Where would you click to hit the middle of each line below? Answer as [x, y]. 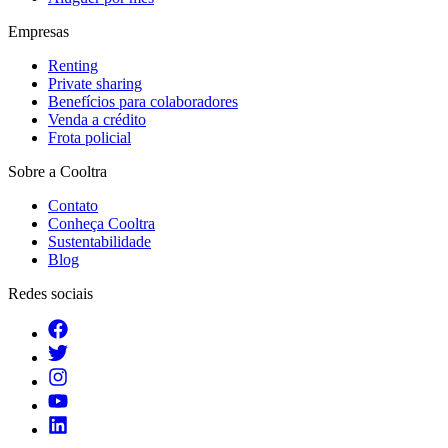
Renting [73, 65]
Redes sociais [50, 293]
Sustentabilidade [99, 241]
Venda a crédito [97, 119]
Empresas [38, 31]
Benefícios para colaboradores [143, 101]
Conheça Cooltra [101, 223]
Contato [73, 205]
